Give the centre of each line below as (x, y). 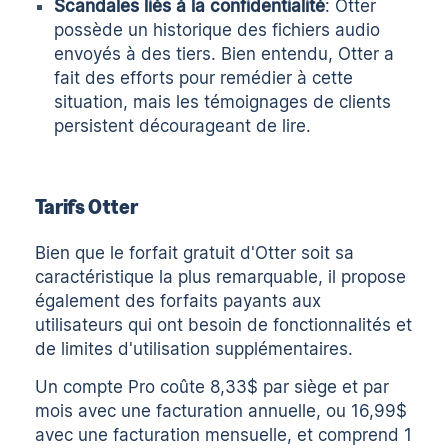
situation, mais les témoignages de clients (223, 102)
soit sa (325, 252)
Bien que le (82, 252)
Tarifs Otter (86, 205)
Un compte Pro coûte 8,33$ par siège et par (212, 387)
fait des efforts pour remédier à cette (204, 78)
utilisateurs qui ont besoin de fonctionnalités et (224, 324)
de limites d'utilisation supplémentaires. (194, 348)
